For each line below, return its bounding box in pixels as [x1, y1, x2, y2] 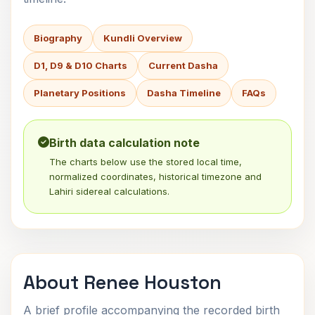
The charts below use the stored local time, [49, 156, 242, 167]
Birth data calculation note [49, 136, 200, 150]
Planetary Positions [34, 87, 126, 98]
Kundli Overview [103, 32, 182, 44]
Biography [34, 32, 82, 44]
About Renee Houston [23, 270, 221, 295]
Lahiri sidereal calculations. [49, 186, 169, 197]
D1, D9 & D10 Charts [34, 60, 127, 71]
